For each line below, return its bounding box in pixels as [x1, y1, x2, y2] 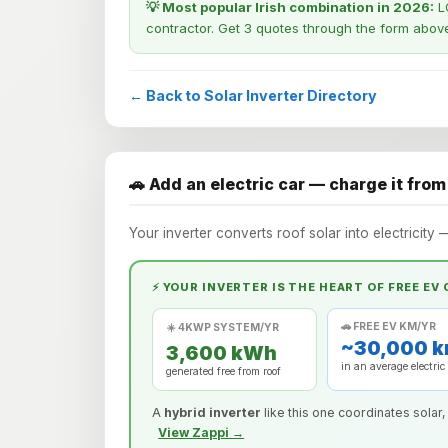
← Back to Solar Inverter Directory [129, 87, 377, 104]
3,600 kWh [166, 341, 278, 366]
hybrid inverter [163, 405, 261, 421]
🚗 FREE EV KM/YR [341, 320, 437, 334]
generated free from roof [166, 365, 282, 379]
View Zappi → [158, 425, 245, 441]
